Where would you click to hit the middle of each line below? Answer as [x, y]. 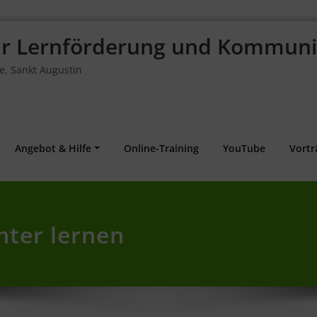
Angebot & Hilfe [53, 148]
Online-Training [161, 148]
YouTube [244, 148]
